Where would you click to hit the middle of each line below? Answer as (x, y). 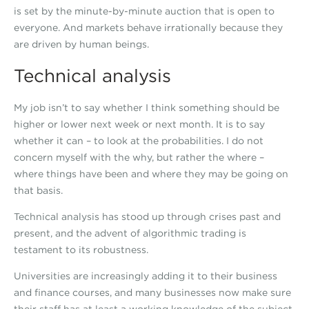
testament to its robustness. (81, 250)
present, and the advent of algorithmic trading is (130, 233)
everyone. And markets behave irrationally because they (148, 28)
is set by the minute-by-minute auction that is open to (144, 11)
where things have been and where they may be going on (151, 174)
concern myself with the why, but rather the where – (139, 157)
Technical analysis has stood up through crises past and (147, 217)
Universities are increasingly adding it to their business (146, 276)
